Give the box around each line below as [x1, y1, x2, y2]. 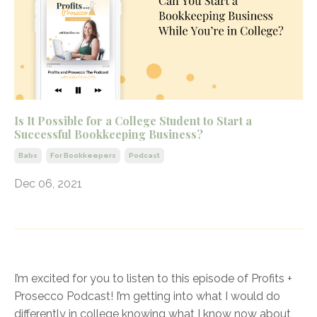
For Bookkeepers [50, 151, 116, 160]
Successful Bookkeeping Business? [14, 127, 203, 142]
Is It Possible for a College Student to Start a [14, 113, 252, 129]
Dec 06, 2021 [14, 177, 82, 191]
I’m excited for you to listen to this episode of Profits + [14, 272, 292, 286]
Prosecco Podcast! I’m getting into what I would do [14, 289, 280, 304]
